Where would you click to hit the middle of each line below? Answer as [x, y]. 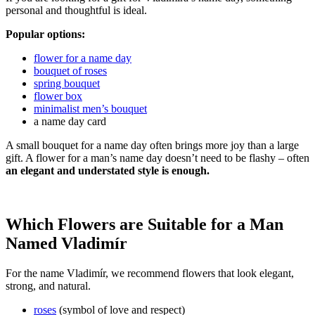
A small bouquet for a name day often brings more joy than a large [152, 146]
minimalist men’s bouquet [90, 109]
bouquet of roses [70, 71]
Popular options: [45, 34]
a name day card [70, 122]
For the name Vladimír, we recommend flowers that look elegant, [150, 274]
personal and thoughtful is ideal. [76, 11]
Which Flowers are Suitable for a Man [144, 225]
